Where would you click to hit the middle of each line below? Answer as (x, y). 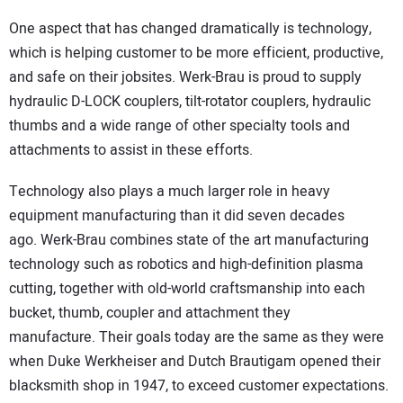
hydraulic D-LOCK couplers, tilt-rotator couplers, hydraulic (190, 101)
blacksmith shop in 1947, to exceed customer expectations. (201, 386)
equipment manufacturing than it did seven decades (177, 216)
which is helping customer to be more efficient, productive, (196, 53)
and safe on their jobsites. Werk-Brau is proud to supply (185, 77)
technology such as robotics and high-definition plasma (186, 265)
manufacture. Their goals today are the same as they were (197, 338)
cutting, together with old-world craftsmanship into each (187, 289)
